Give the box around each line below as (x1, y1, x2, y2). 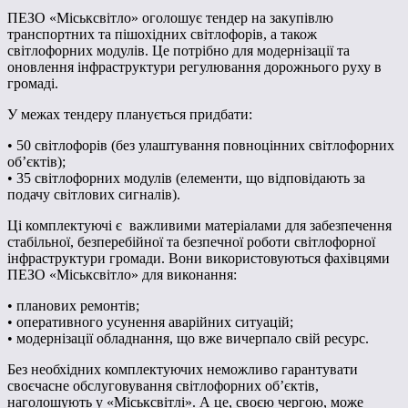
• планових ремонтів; (7, 297, 139, 313)
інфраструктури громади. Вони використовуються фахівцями (7, 250, 390, 266)
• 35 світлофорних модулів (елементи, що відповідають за (7, 169, 365, 186)
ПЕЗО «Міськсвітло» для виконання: (7, 266, 237, 282)
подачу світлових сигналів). (7, 186, 180, 202)
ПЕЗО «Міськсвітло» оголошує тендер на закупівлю (7, 9, 333, 25)
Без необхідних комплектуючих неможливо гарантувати (7, 361, 358, 377)
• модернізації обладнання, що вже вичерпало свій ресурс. (7, 330, 369, 346)
